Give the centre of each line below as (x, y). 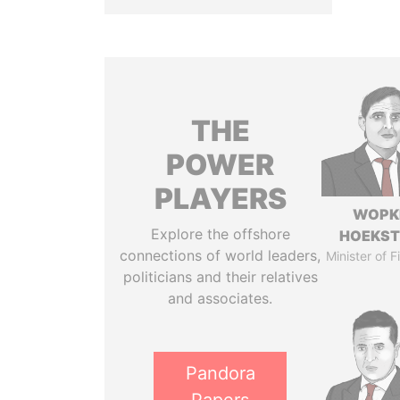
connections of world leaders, (221, 255)
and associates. (221, 298)
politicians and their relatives (220, 277)
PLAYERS (220, 199)
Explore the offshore (220, 234)
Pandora (220, 373)
